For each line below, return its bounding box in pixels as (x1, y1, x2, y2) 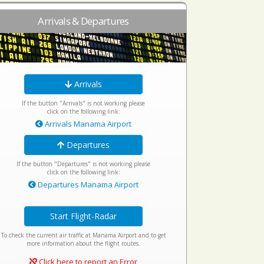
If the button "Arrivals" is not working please (22, 99, 146, 107)
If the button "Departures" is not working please (16, 160, 151, 168)
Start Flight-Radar (50, 210, 117, 222)
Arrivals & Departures (38, 14, 129, 28)
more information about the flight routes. (27, 239, 141, 247)
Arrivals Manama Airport (43, 118, 132, 129)
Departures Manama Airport (36, 179, 139, 190)
